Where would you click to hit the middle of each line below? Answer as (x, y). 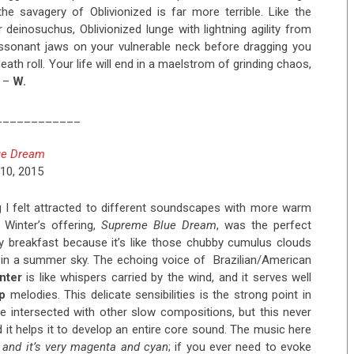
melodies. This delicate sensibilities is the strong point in (159, 295)
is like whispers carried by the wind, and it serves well (167, 278)
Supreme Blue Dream (159, 226)
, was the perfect (264, 226)
